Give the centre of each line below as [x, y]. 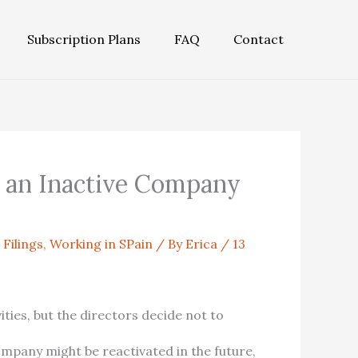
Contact [259, 39]
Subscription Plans [84, 39]
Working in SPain [101, 244]
